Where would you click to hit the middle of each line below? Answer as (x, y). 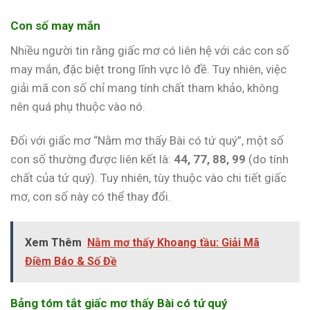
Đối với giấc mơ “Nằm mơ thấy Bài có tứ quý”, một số (147, 140)
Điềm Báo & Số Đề (71, 261)
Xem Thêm (53, 242)
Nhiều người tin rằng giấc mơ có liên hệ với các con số (150, 50)
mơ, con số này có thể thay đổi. (91, 196)
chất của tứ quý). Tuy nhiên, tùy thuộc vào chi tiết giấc (148, 177)
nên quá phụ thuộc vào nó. (78, 106)
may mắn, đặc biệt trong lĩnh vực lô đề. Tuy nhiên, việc (148, 69)
